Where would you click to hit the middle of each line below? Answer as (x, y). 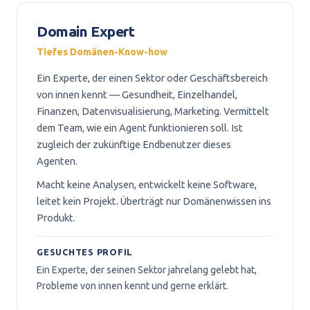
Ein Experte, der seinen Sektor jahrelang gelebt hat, (147, 270)
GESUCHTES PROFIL (85, 252)
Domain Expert (86, 31)
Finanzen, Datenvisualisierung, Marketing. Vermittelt (153, 111)
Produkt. (56, 218)
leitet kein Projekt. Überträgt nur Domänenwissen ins (154, 201)
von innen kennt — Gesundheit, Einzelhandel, (137, 94)
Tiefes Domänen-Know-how (102, 52)
